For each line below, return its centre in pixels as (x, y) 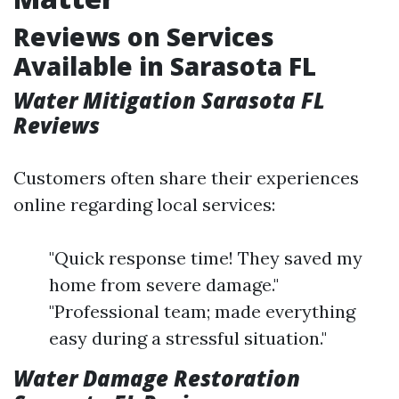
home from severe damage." (164, 285)
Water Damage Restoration (157, 378)
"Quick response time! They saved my (206, 258)
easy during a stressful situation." (188, 338)
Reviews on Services (144, 37)
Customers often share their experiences (186, 178)
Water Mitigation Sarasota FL (169, 100)
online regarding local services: (144, 204)
